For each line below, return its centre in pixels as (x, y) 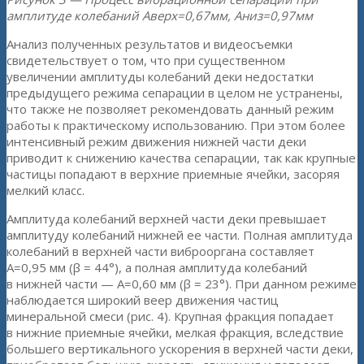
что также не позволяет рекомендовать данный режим (170, 109)
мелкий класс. (45, 191)
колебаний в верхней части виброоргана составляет (160, 251)
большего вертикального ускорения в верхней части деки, (180, 349)
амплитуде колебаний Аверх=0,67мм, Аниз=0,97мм (160, 16)
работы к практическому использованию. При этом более (176, 126)
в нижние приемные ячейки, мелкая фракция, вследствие (175, 333)
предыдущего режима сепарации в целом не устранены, (175, 93)
